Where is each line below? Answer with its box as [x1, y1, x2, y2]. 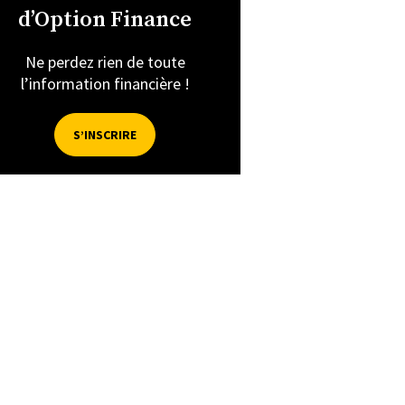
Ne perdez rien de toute [24, 51, 185, 72]
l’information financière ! [20, 72, 190, 94]
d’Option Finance [18, 5, 192, 33]
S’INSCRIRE [73, 126, 137, 143]
